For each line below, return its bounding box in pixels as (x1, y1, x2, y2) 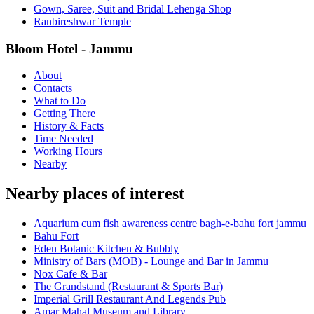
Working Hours (34, 145, 102, 158)
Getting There (34, 107, 95, 120)
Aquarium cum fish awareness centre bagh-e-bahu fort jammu (34, 217, 306, 230)
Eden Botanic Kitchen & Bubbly (34, 243, 179, 255)
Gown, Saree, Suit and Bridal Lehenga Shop (34, 2, 231, 15)
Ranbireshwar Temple (34, 15, 131, 27)
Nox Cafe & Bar (34, 268, 107, 280)
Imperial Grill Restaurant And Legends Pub (34, 293, 226, 306)
